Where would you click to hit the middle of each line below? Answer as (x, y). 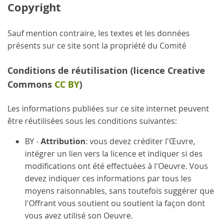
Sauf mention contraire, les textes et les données (99, 33)
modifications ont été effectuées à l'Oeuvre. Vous (117, 166)
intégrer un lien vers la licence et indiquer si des (114, 154)
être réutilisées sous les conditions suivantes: (92, 121)
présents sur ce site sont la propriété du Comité (97, 45)
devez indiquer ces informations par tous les (108, 179)
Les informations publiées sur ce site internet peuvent (108, 109)
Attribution (63, 141)
